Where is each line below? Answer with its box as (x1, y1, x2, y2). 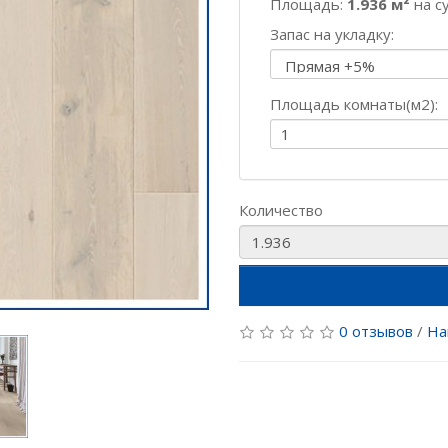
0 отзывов (339, 321, 413, 341)
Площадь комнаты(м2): (270, 94, 438, 114)
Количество (239, 200, 323, 220)
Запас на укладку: (270, 24, 394, 44)
